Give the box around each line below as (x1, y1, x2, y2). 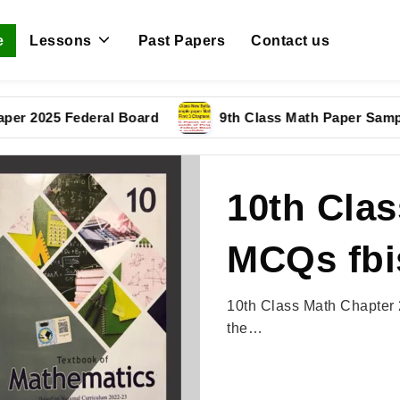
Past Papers (137, 32, 226, 48)
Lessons (29, 32, 92, 48)
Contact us (251, 32, 330, 48)
